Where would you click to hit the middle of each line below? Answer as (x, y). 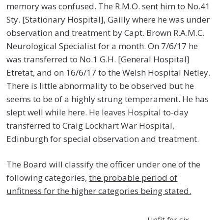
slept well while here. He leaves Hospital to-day (98, 112)
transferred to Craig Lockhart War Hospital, (91, 125)
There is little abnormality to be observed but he (100, 85)
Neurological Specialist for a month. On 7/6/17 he (102, 46)
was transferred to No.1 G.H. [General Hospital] (98, 59)
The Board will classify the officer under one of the (104, 165)
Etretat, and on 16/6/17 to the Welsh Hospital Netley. (109, 72)
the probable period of (133, 178)
